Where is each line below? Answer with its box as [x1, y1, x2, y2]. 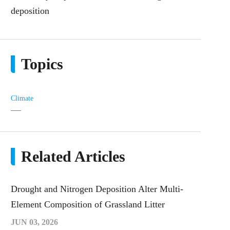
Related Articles [21, 148, 125, 165]
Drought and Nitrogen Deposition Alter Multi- [11, 184, 183, 194]
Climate [11, 94, 33, 102]
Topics [21, 55, 63, 72]
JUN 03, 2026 [11, 218, 58, 226]
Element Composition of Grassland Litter [11, 199, 165, 209]
